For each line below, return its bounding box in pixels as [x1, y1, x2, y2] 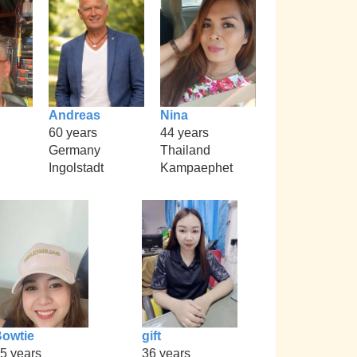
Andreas [49, 108, 100, 122]
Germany [49, 143, 100, 157]
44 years [160, 125, 209, 139]
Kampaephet [160, 160, 233, 175]
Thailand [160, 143, 210, 157]
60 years [49, 125, 97, 139]
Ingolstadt [49, 160, 104, 175]
